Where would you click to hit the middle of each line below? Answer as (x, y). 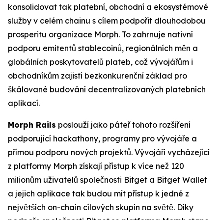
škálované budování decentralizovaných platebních (107, 90)
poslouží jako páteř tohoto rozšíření (123, 125)
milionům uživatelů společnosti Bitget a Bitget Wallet (108, 180)
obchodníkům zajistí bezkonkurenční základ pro (97, 76)
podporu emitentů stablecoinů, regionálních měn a (103, 48)
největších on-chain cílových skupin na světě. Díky (101, 207)
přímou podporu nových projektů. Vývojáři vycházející (109, 152)
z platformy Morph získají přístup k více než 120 (96, 166)
